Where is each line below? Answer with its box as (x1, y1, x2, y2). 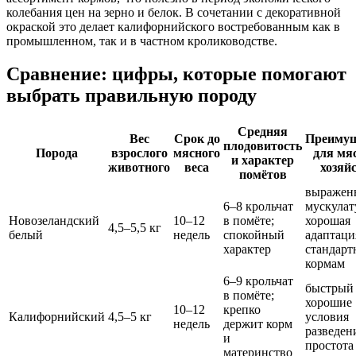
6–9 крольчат (223, 274, 293, 288)
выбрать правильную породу (6, 85, 257, 106)
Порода (36, 146, 78, 161)
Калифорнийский (9, 310, 105, 324)
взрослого (110, 146, 168, 161)
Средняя (238, 125, 288, 139)
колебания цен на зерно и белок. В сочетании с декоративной (6, 5, 341, 19)
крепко (223, 303, 261, 317)
